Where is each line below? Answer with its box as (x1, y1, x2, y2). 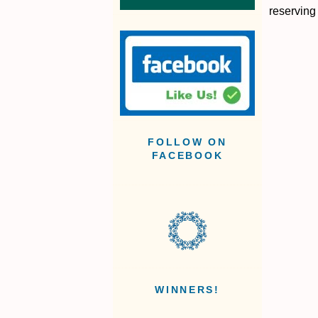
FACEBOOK (151, 150, 224, 162)
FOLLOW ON (148, 137, 227, 148)
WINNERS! (155, 285, 220, 296)
